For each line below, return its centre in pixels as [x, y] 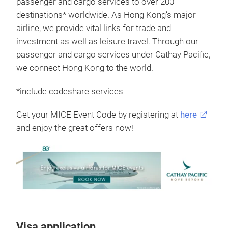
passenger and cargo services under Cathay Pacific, [113, 55]
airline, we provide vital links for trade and [94, 28]
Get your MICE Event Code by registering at [98, 115]
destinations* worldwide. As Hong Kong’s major [106, 15]
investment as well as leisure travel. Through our [107, 42]
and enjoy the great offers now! [75, 128]
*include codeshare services [70, 92]
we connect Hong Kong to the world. [85, 68]
